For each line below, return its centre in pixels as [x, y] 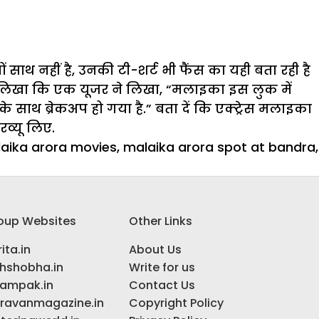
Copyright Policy [176, 303]
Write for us [162, 268]
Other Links [160, 221]
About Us [155, 250]
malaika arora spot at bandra [219, 147]
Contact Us [162, 286]
